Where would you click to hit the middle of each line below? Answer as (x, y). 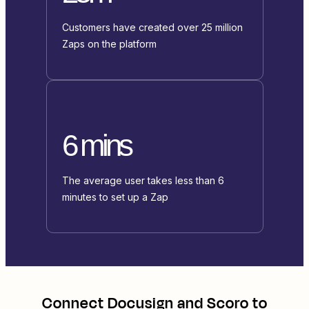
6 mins (96, 146)
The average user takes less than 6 (143, 181)
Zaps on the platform (109, 44)
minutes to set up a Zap (115, 197)
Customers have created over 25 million (152, 28)
